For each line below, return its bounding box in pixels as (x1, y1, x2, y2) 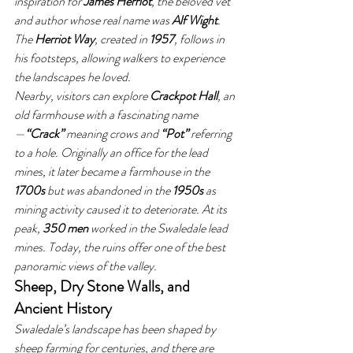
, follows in (174, 30, 227, 48)
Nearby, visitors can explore (14, 87, 150, 105)
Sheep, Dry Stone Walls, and (14, 275, 193, 298)
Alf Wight (172, 11, 217, 29)
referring (188, 124, 234, 143)
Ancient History (14, 297, 112, 320)
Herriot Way (35, 30, 95, 48)
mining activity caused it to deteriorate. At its (14, 200, 229, 218)
